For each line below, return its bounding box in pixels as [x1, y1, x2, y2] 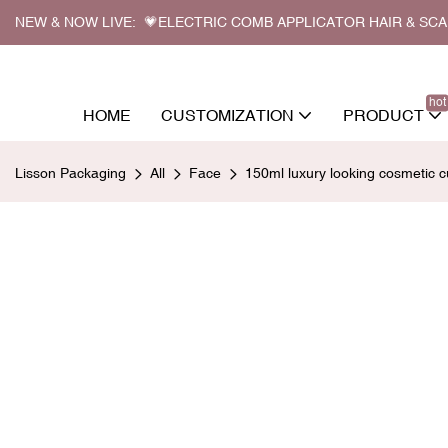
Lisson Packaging [15, 164, 126, 181]
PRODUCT [343, 105, 424, 124]
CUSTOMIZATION [161, 105, 294, 124]
